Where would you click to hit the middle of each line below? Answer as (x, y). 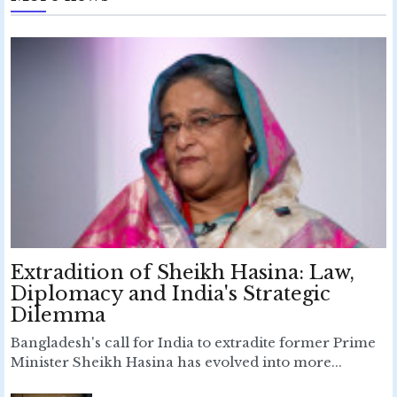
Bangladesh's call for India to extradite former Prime (193, 342)
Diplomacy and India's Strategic (171, 293)
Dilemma (58, 315)
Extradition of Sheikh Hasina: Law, (183, 272)
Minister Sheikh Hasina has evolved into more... (176, 362)
